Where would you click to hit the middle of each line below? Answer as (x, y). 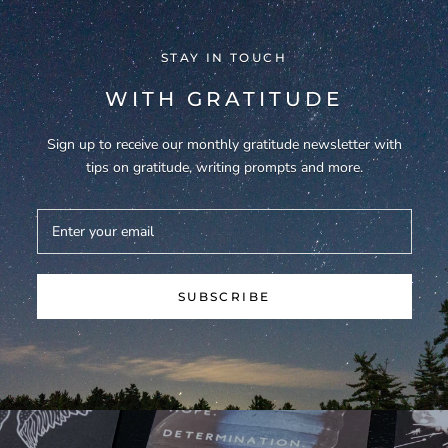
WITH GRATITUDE (224, 98)
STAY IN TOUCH (224, 57)
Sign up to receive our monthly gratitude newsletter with (224, 144)
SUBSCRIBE (224, 296)
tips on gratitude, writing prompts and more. (224, 167)
